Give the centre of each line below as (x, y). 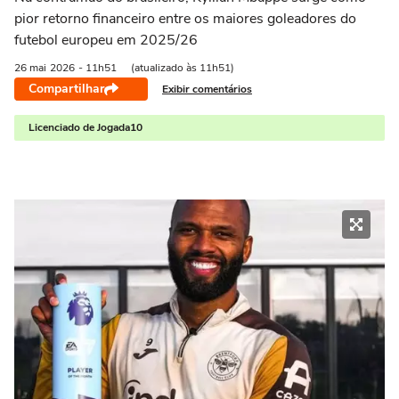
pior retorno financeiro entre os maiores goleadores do (185, 19)
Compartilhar (66, 89)
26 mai (30, 68)
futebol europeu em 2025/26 (106, 40)
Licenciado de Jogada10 (85, 127)
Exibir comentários (207, 89)
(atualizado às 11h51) (183, 68)
